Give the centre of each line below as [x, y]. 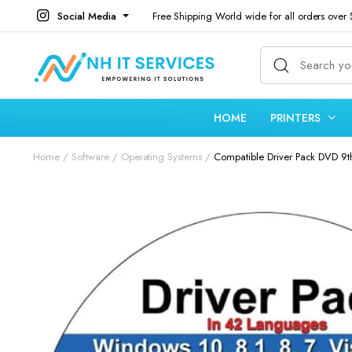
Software [90, 157]
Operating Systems [161, 157]
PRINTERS [296, 117]
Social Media [87, 16]
